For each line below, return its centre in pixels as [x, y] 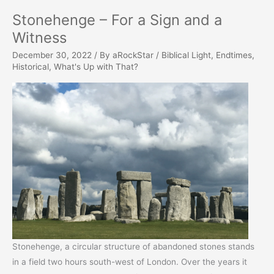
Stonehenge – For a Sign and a [117, 20]
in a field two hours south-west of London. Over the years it [130, 262]
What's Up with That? [96, 66]
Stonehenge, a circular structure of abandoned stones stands [133, 247]
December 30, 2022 [52, 55]
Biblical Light [186, 55]
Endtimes [234, 55]
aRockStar [134, 55]
